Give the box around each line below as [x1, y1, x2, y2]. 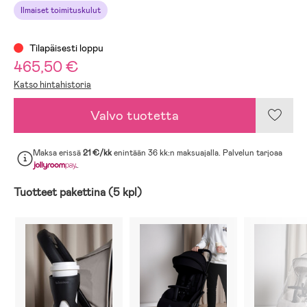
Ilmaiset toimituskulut [21, 4, 101, 16]
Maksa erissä [33, 147, 83, 158]
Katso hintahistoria [14, 78, 91, 90]
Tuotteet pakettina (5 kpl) [14, 184, 142, 199]
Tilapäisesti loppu [27, 41, 103, 54]
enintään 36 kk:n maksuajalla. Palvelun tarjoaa [114, 147, 282, 158]
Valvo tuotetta [90, 106, 179, 124]
